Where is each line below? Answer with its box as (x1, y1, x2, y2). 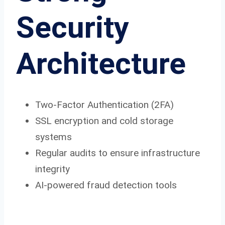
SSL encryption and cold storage (35, 115, 173, 127)
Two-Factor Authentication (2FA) (35, 98, 174, 110)
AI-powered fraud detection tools (35, 179, 177, 191)
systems (35, 131, 72, 143)
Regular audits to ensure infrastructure (35, 147, 200, 159)
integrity (35, 163, 70, 175)
